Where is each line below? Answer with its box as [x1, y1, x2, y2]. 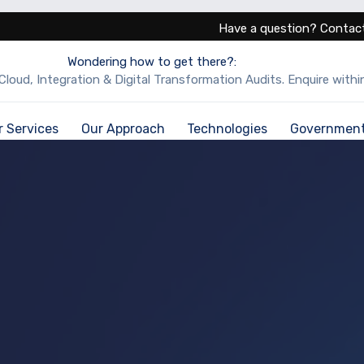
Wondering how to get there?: [67, 54, 236, 69]
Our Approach [80, 121, 165, 136]
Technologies [187, 121, 268, 136]
